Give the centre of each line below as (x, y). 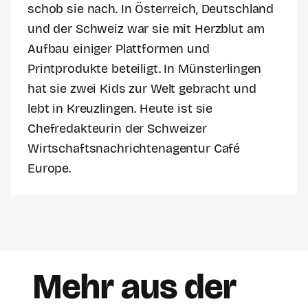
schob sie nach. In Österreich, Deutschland (151, 10)
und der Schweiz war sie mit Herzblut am (146, 30)
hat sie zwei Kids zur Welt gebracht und (142, 89)
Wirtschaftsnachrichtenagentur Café (134, 149)
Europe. (49, 169)
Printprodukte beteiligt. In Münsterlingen (145, 69)
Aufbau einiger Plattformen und (119, 49)
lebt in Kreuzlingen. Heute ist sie (120, 109)
